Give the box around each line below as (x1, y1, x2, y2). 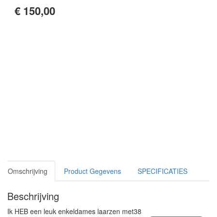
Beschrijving (7, 189, 59, 203)
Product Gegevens (64, 166, 121, 176)
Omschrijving (8, 166, 47, 176)
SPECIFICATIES (138, 166, 187, 176)
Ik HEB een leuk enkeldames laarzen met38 (7, 206, 141, 216)
